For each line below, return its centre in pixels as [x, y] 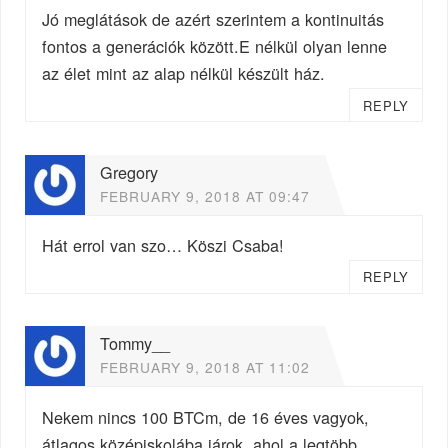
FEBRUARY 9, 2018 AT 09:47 [205, 195]
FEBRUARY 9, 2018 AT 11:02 [205, 367]
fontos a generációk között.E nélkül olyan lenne [215, 46]
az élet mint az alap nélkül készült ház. [184, 73]
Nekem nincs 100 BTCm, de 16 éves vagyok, [206, 416]
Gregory [129, 171]
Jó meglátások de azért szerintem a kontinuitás [213, 19]
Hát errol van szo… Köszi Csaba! [163, 245]
